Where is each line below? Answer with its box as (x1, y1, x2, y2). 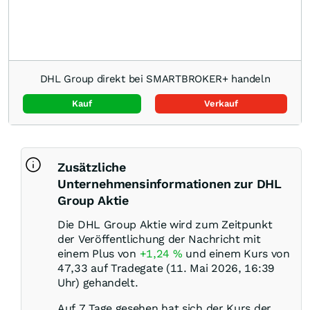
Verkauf (204, 98, 238, 109)
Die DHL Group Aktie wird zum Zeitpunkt (57, 218, 273, 232)
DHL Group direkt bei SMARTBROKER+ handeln (39, 73, 271, 86)
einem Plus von (57, 247, 140, 261)
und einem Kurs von (182, 247, 290, 261)
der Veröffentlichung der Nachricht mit (57, 232, 261, 246)
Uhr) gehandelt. (57, 276, 138, 290)
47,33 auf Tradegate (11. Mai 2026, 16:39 (57, 262, 275, 275)
